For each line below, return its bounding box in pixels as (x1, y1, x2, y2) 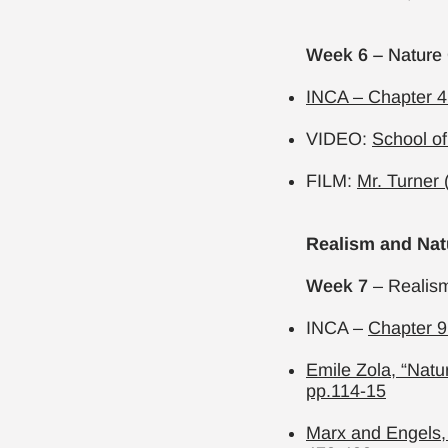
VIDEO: (306, 129, 372, 149)
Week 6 (306, 45, 368, 65)
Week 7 (306, 276, 373, 296)
